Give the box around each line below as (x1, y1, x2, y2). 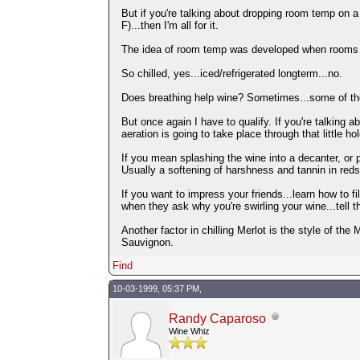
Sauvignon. (121, 235, 174, 248)
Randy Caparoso (168, 311, 266, 325)
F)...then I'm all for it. (121, 18, 219, 31)
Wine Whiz (168, 325, 210, 336)
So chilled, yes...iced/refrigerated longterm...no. (121, 67, 342, 80)
